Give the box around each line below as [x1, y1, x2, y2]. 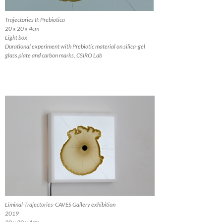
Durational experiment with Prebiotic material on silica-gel [5, 43, 145, 51]
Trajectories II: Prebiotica [5, 16, 65, 24]
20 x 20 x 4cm [5, 25, 39, 33]
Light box [5, 34, 27, 42]
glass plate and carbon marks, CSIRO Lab [5, 52, 102, 59]
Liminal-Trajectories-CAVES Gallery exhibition [5, 200, 115, 208]
